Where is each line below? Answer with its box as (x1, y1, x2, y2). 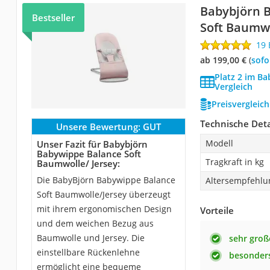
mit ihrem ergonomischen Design (36, 203, 172, 215)
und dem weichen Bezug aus (36, 218, 154, 230)
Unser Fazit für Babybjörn (36, 138, 148, 151)
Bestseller (31, 11, 75, 24)
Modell (205, 137, 233, 149)
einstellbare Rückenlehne (36, 246, 140, 259)
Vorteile (199, 204, 234, 217)
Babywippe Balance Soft (36, 148, 141, 160)
